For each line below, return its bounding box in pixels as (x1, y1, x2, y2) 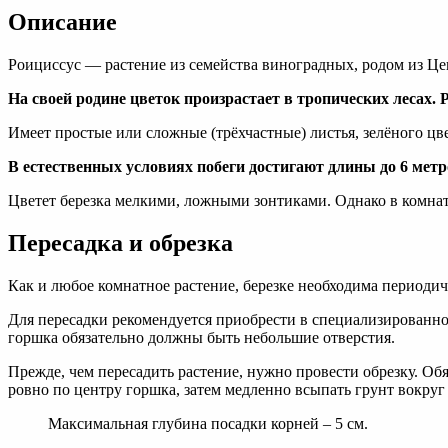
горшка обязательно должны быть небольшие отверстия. (8, 328, 395, 346)
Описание (8, 9, 117, 36)
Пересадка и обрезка (8, 229, 233, 256)
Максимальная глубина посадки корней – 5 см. (48, 414, 368, 432)
